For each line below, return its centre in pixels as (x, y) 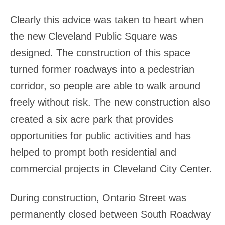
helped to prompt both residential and (93, 152)
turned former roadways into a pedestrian (102, 69)
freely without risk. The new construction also (110, 102)
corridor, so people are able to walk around (105, 86)
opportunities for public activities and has (100, 136)
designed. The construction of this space (100, 53)
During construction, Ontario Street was (98, 198)
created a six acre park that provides (92, 119)
